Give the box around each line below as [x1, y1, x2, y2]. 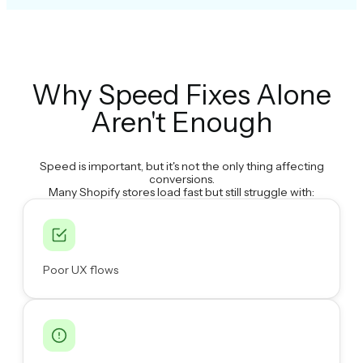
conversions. [148, 171, 215, 186]
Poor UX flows [43, 262, 118, 277]
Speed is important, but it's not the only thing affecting [39, 158, 324, 173]
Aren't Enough [90, 105, 273, 140]
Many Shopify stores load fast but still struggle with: [49, 184, 314, 199]
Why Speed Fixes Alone [32, 78, 331, 113]
